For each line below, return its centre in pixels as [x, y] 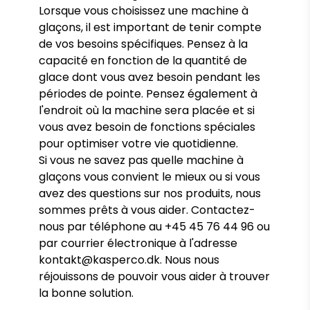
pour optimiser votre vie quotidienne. [138, 144]
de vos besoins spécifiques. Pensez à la [143, 44]
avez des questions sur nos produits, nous [150, 193]
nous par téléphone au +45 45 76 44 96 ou [154, 227]
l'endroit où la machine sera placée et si [147, 110]
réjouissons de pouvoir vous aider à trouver [154, 276]
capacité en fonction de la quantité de [143, 61]
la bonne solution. [86, 293]
